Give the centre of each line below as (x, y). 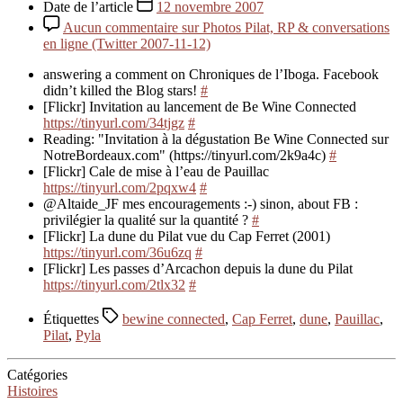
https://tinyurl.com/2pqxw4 (120, 187)
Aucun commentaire (121, 27)
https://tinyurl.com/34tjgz (114, 122)
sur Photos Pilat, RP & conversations (284, 27)
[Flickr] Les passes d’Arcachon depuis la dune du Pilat (198, 268)
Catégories (37, 374)
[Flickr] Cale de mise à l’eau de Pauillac (156, 171)
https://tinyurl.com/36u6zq (117, 252)
